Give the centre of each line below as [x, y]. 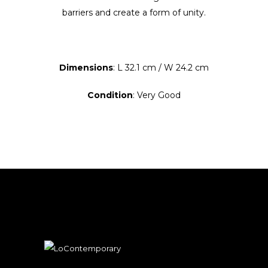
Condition [110, 95]
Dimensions [86, 68]
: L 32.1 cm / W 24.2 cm [161, 68]
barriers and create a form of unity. [134, 13]
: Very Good [157, 95]
